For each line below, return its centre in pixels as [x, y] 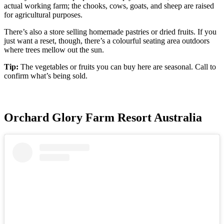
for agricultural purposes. [43, 15]
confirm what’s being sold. [46, 76]
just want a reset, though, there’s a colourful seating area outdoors [107, 41]
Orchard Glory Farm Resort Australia [103, 117]
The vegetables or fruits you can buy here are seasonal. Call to [118, 67]
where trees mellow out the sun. [54, 50]
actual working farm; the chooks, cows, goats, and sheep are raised [109, 6]
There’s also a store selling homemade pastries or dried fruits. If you [110, 32]
